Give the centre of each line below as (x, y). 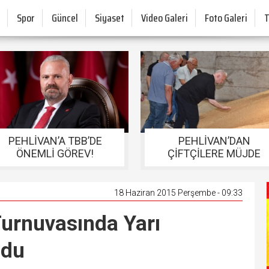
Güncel (65, 18)
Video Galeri (165, 18)
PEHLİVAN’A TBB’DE (55, 141)
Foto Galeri (226, 18)
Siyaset (110, 18)
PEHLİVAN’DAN (214, 141)
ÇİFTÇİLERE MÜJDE (214, 153)
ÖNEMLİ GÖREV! (55, 153)
